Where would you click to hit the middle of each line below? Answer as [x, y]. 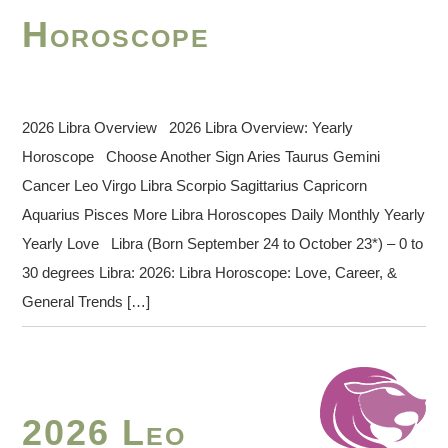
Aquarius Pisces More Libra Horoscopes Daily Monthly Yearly [224, 214]
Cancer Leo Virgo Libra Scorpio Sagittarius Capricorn [195, 185]
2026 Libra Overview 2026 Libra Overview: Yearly [188, 127]
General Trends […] [86, 301]
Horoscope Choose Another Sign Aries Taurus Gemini [201, 156]
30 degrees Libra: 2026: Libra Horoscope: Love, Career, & [210, 272]
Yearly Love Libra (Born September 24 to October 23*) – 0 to [223, 243]
